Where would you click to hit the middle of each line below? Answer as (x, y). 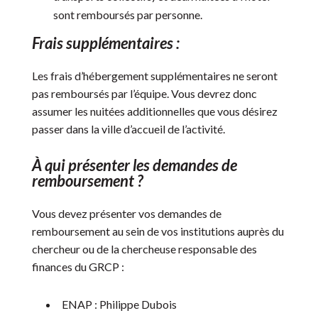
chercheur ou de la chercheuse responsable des (144, 249)
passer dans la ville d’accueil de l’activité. (128, 129)
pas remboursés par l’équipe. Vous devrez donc (144, 93)
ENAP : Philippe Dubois (119, 304)
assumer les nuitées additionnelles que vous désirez (154, 111)
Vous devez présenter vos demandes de (126, 213)
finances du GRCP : (78, 267)
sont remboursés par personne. (127, 15)
